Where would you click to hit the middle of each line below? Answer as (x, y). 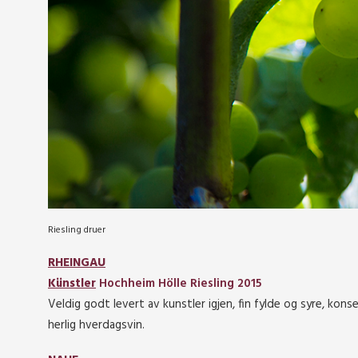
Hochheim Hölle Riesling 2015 (180, 284)
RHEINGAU (77, 263)
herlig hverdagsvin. (96, 325)
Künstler (72, 284)
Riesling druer (77, 230)
